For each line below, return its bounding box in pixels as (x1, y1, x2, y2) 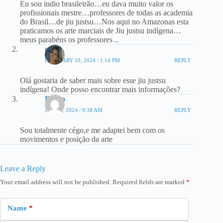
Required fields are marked (112, 178, 186, 186)
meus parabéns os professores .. (20, 35, 118, 44)
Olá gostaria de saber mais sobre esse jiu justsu (20, 76, 166, 85)
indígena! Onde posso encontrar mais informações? (20, 85, 180, 94)
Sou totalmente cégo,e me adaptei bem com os (20, 126, 165, 135)
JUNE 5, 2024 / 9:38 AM (45, 107, 103, 113)
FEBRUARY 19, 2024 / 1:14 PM (45, 57, 120, 63)
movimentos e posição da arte (20, 135, 112, 144)
